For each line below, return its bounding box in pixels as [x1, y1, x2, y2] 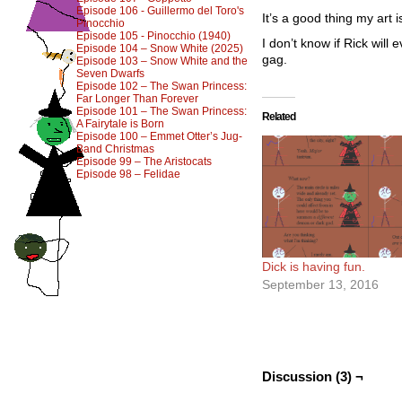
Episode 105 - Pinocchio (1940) [76, 30, 231, 42]
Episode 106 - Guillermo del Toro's [76, 4, 244, 17]
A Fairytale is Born [76, 118, 164, 130]
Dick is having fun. [262, 258, 365, 274]
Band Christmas [76, 143, 154, 155]
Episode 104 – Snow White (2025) [76, 42, 243, 55]
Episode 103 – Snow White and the [76, 55, 248, 67]
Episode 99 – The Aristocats [76, 155, 212, 168]
